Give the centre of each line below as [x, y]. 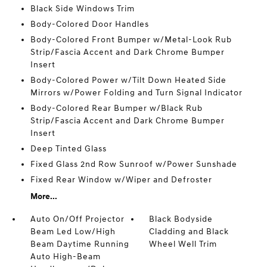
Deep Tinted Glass [68, 149]
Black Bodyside [181, 219]
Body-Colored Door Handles [89, 24]
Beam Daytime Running [80, 244]
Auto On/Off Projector [77, 219]
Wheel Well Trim [183, 244]
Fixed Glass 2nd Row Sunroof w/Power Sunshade [133, 164]
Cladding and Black [189, 232]
